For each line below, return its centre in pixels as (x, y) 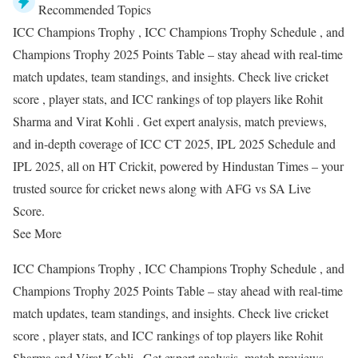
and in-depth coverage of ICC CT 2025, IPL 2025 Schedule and (174, 143)
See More (37, 233)
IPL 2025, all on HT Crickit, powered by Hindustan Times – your (178, 165)
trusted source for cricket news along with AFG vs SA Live (162, 188)
